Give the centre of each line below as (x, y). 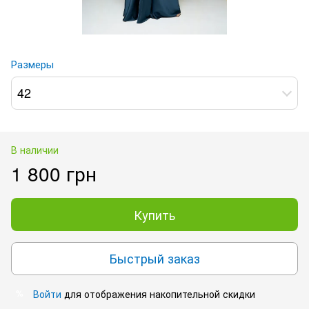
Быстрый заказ (154, 258)
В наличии (35, 149)
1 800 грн (54, 173)
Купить (154, 214)
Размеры (32, 63)
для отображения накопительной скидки (158, 293)
